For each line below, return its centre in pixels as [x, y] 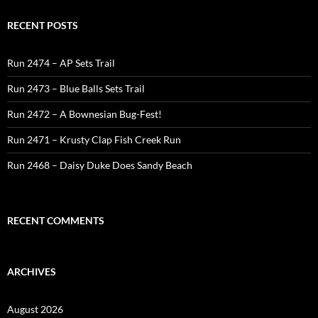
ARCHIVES [32, 272]
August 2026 [35, 309]
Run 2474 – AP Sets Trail [61, 63]
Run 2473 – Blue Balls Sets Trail [76, 89]
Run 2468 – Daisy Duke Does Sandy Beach [100, 165]
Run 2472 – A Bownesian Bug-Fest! [84, 114]
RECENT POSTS [43, 26]
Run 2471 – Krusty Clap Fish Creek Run [94, 140]
